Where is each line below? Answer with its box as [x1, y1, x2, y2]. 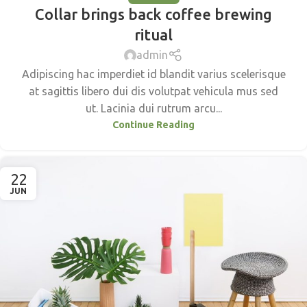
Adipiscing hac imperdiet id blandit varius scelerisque [21, 67, 286, 80]
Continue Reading [112, 119, 195, 130]
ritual [134, 26, 173, 44]
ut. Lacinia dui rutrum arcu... [85, 101, 222, 114]
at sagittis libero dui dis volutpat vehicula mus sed [29, 84, 278, 97]
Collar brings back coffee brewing [35, 5, 272, 23]
